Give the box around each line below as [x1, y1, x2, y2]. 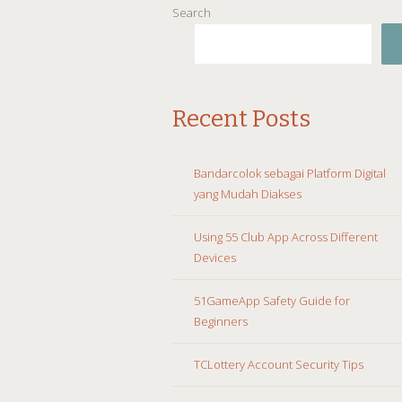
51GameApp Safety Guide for [194, 292, 350, 309]
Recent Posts [172, 104, 310, 133]
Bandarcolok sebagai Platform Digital [194, 164, 386, 181]
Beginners [194, 312, 248, 329]
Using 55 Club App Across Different [194, 228, 378, 245]
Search [172, 4, 211, 21]
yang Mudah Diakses [194, 185, 301, 202]
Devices [194, 249, 236, 266]
